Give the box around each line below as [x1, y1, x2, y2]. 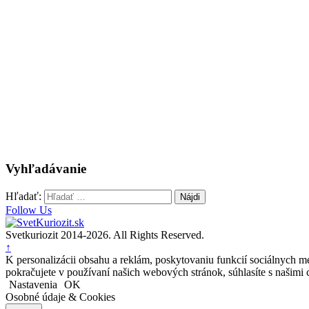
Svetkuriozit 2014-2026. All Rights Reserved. [6, 228, 204, 241]
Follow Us [6, 203, 52, 216]
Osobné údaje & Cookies [6, 290, 115, 303]
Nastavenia [9, 278, 57, 290]
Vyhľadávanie [6, 161, 86, 177]
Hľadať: [6, 190, 41, 202]
